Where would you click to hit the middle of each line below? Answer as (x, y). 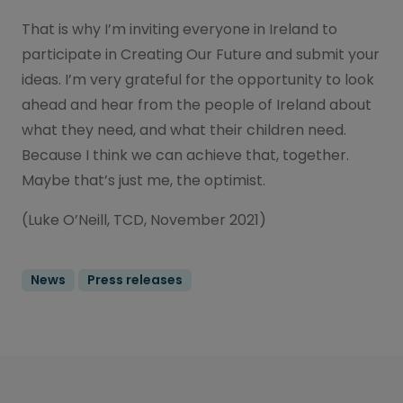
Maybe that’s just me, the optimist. (143, 180)
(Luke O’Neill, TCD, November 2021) (144, 219)
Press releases (135, 279)
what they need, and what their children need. (184, 130)
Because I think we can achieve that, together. (185, 155)
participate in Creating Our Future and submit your (201, 54)
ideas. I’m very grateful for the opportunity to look (198, 79)
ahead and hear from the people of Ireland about (197, 104)
